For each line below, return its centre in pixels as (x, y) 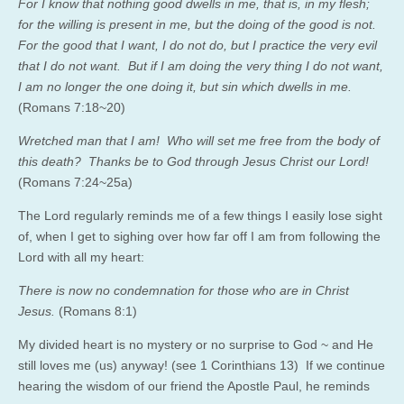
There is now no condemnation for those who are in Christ (184, 290)
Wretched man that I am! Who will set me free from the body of (199, 140)
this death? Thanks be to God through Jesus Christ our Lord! (193, 161)
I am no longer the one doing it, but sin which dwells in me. (185, 86)
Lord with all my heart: (81, 257)
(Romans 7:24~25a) (75, 182)
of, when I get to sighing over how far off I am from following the (199, 236)
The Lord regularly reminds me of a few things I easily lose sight (200, 215)
